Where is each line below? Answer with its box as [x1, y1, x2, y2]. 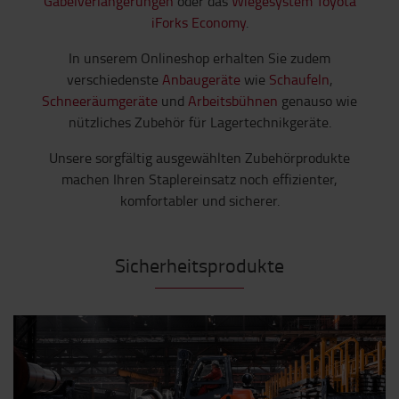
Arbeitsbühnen [188, 91, 278, 111]
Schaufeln [268, 69, 330, 90]
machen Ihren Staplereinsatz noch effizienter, [61, 169, 338, 190]
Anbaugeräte [161, 69, 240, 90]
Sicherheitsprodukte [115, 251, 284, 280]
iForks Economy [151, 12, 246, 33]
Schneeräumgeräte [42, 91, 158, 111]
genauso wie [278, 91, 357, 111]
